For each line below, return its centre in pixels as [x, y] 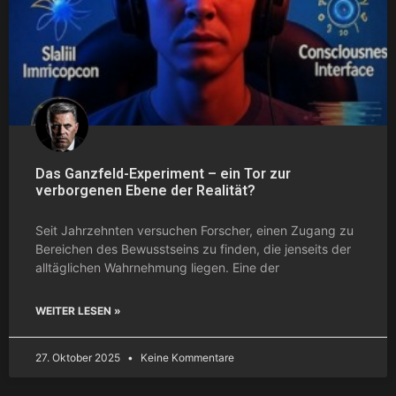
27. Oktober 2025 [79, 357]
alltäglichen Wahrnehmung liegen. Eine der [157, 267]
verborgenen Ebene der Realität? [145, 190]
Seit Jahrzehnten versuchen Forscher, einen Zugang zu [194, 230]
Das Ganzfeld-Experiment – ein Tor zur [163, 173]
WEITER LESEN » [78, 310]
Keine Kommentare [186, 357]
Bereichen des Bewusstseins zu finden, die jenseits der [193, 248]
